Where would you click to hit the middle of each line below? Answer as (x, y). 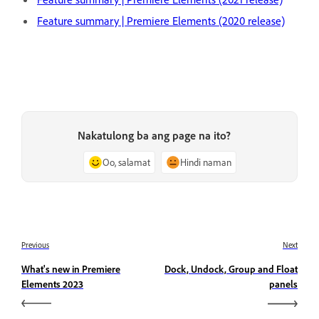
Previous (35, 245)
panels (283, 284)
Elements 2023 (52, 284)
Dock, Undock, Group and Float (231, 269)
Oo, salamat (126, 162)
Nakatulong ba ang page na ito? (154, 136)
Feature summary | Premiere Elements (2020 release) (161, 20)
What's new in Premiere (71, 269)
